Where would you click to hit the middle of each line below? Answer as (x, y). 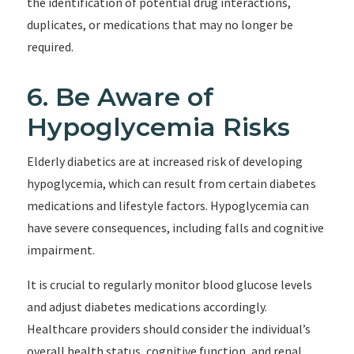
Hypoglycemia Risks (158, 127)
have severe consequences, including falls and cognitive (175, 228)
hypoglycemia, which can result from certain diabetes (171, 183)
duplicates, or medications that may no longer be (160, 24)
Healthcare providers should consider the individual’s (168, 329)
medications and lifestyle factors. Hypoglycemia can (168, 205)
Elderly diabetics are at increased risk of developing (164, 161)
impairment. (60, 250)
